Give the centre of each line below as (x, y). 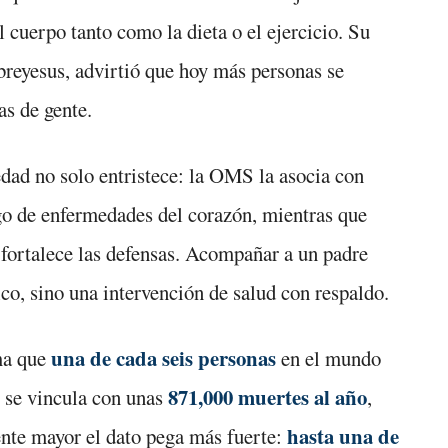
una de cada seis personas (163, 357)
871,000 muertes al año (267, 396)
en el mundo (328, 357)
